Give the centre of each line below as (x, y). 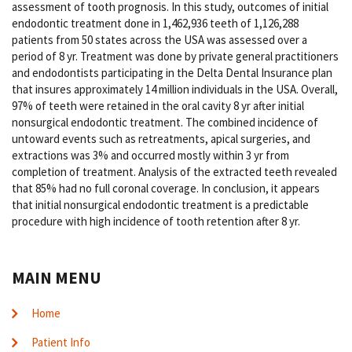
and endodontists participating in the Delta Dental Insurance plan (172, 73)
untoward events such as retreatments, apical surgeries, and (161, 139)
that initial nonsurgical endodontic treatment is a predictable (160, 205)
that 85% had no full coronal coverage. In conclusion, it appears (166, 189)
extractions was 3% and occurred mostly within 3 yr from (150, 156)
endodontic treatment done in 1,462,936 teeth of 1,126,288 (155, 24)
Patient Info (61, 343)
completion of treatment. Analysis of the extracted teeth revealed (174, 172)
